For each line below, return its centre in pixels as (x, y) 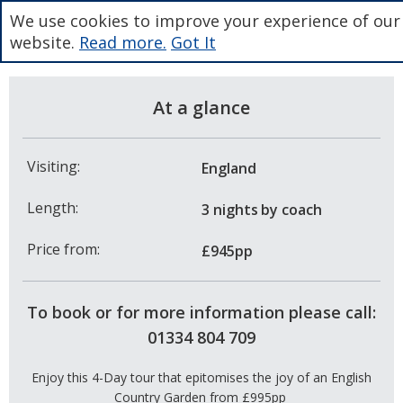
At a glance (201, 107)
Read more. (123, 42)
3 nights (230, 209)
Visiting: (54, 166)
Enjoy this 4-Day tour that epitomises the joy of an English (201, 377)
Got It (193, 42)
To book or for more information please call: (201, 312)
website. (45, 42)
